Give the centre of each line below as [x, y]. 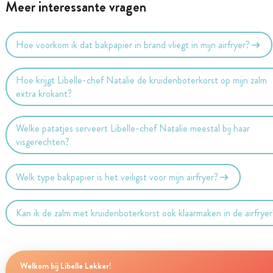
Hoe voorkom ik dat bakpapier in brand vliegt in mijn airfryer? [133, 44]
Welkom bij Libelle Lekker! [66, 266]
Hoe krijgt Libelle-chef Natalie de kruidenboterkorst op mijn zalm [142, 80]
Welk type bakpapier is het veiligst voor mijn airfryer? [117, 177]
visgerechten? [43, 141]
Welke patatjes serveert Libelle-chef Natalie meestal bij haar [133, 128]
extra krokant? [44, 93]
